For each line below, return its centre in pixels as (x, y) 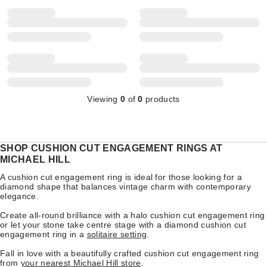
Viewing (104, 99)
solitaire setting (117, 234)
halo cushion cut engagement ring (198, 215)
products (161, 99)
